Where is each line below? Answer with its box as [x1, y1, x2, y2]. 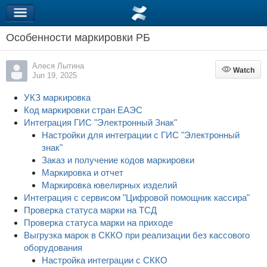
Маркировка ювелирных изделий [42, 180, 177, 190]
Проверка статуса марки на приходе [24, 218, 173, 228]
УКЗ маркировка [24, 92, 91, 103]
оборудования [24, 243, 82, 253]
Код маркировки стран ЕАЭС [24, 105, 142, 115]
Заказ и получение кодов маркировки [42, 155, 194, 165]
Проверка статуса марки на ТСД [24, 205, 157, 215]
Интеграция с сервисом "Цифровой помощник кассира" [24, 193, 250, 203]
